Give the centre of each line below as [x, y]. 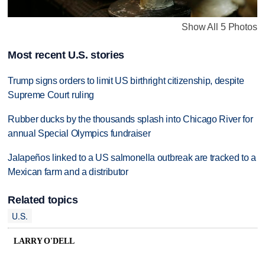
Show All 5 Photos [219, 27]
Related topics [43, 200]
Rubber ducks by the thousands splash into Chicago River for [130, 119]
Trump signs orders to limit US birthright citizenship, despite [126, 81]
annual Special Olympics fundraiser [79, 133]
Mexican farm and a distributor [68, 172]
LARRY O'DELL [44, 241]
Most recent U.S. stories [66, 55]
